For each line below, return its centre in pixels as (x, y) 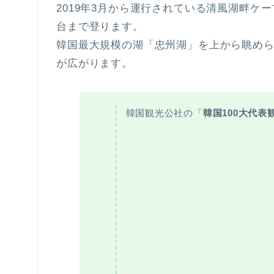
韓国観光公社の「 (164, 113)
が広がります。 (94, 63)
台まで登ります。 (100, 26)
